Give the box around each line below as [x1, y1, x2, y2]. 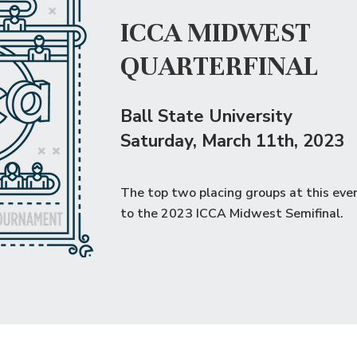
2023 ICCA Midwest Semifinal [161, 205, 340, 222]
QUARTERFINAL [120, 49, 318, 83]
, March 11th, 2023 [193, 129, 344, 153]
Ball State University [120, 104, 292, 128]
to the [120, 205, 158, 222]
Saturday [120, 129, 193, 153]
